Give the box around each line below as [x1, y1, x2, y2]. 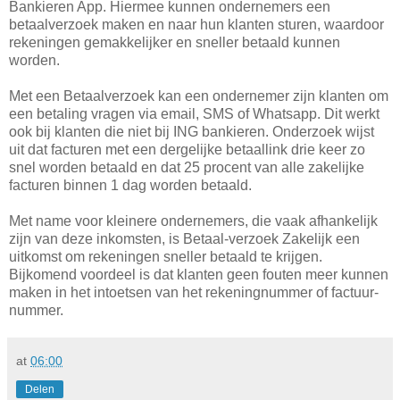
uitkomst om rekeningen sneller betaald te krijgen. [9, 248, 322, 264]
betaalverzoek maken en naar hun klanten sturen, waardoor [9, 16, 384, 32]
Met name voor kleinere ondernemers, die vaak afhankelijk [9, 212, 378, 229]
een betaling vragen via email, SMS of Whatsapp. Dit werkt [9, 105, 379, 121]
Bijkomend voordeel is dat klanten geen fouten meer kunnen [9, 266, 388, 282]
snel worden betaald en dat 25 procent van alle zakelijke [9, 159, 364, 175]
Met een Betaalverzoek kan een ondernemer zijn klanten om [9, 87, 388, 104]
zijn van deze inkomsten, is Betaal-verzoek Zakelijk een [9, 230, 360, 246]
